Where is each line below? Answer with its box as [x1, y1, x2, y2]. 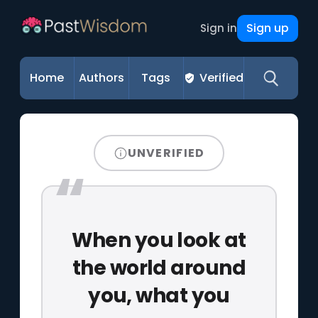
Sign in [199, 21, 237, 35]
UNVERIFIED [127, 144, 205, 161]
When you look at [72, 226, 246, 254]
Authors [79, 70, 125, 86]
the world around [72, 253, 246, 282]
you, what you [88, 281, 230, 309]
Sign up [246, 20, 289, 36]
